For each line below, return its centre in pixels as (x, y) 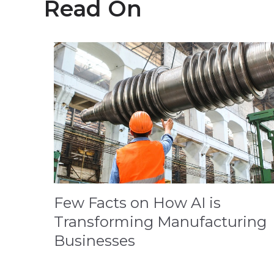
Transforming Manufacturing (160, 222)
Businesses (94, 241)
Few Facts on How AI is (137, 203)
